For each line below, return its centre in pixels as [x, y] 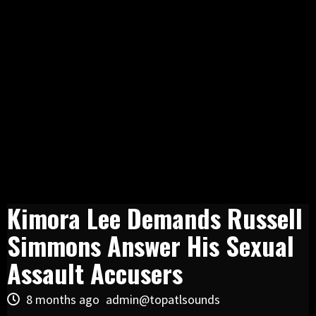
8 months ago [63, 299]
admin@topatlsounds [163, 299]
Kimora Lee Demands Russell [155, 217]
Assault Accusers [95, 272]
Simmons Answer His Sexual [151, 245]
